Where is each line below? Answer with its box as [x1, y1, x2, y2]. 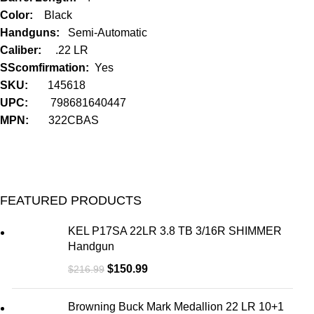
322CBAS [48, 114, 100, 126]
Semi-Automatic [68, 26, 148, 39]
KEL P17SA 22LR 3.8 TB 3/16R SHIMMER [68, 224, 282, 237]
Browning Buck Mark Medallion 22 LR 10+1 [68, 300, 285, 313]
